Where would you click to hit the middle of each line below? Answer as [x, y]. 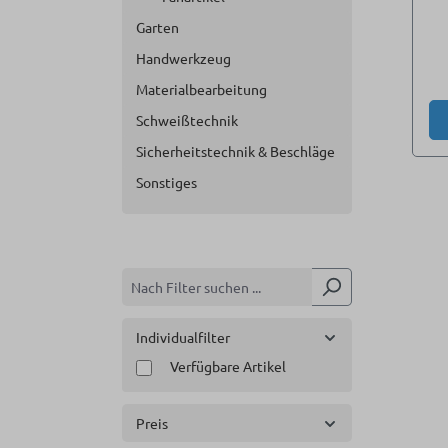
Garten [157, 27]
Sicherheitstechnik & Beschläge [235, 151]
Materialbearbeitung [201, 89]
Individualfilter [183, 337]
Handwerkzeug [183, 58]
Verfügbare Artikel [228, 366]
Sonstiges [166, 182]
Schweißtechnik [187, 120]
